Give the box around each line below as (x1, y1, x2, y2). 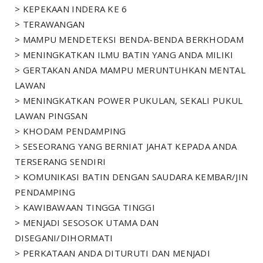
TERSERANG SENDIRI (15, 156, 106, 168)
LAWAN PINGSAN (15, 110, 87, 122)
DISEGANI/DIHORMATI (15, 232, 113, 244)
